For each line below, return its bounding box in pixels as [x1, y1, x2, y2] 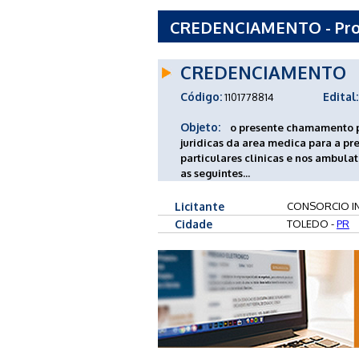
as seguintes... [180, 166, 250, 179]
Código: [180, 89, 222, 103]
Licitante [175, 199, 224, 213]
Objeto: [180, 119, 220, 134]
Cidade [175, 216, 212, 231]
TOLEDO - [287, 216, 337, 230]
